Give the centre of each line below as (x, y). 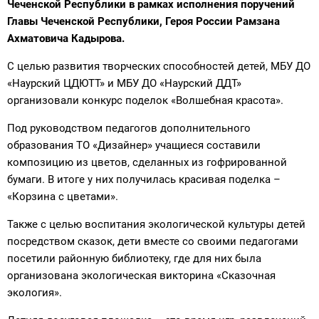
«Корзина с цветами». (63, 197)
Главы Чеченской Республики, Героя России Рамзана (143, 22)
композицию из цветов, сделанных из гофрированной (147, 163)
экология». (35, 293)
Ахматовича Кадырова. (66, 39)
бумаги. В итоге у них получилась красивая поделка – (144, 180)
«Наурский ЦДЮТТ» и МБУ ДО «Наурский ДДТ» (124, 84)
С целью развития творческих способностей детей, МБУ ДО (159, 67)
